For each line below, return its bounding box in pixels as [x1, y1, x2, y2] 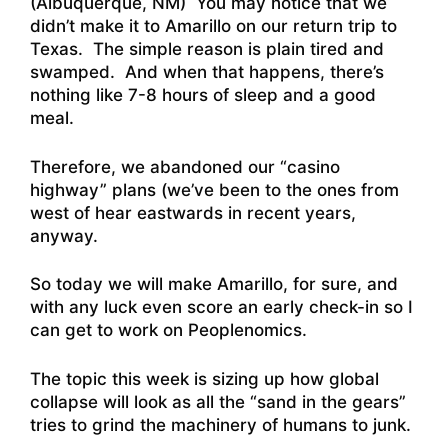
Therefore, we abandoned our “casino [30, 156, 340, 177]
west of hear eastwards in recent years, [30, 202, 356, 223]
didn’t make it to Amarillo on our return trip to [30, 16, 397, 37]
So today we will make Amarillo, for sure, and [30, 274, 398, 295]
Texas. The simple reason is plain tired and [30, 39, 384, 60]
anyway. [30, 225, 98, 246]
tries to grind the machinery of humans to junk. [30, 414, 411, 435]
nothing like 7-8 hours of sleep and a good [30, 85, 376, 106]
